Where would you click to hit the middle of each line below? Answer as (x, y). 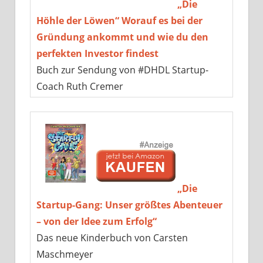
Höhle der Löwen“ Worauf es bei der (119, 20)
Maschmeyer (65, 254)
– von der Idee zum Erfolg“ (96, 221)
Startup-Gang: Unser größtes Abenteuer (129, 205)
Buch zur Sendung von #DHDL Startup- (122, 70)
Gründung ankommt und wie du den (122, 37)
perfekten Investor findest (97, 53)
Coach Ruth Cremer (80, 86)
